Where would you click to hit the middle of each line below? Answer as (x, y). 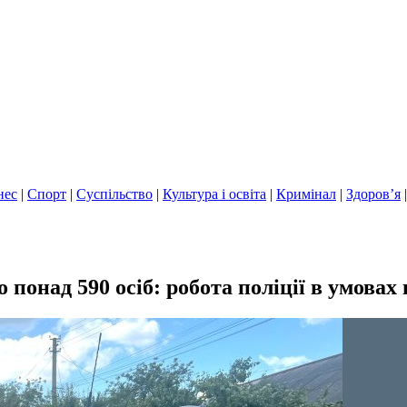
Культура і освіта (214, 194)
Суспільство (114, 194)
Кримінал (306, 194)
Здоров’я (373, 194)
